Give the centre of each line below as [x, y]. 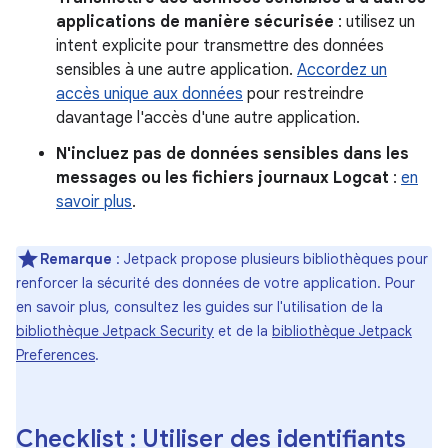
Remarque [76, 259]
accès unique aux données [149, 94]
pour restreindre [303, 94]
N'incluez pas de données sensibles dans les [232, 154]
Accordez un [342, 70]
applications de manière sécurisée [195, 22]
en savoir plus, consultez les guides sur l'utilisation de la [199, 307]
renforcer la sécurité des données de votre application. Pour [215, 283]
